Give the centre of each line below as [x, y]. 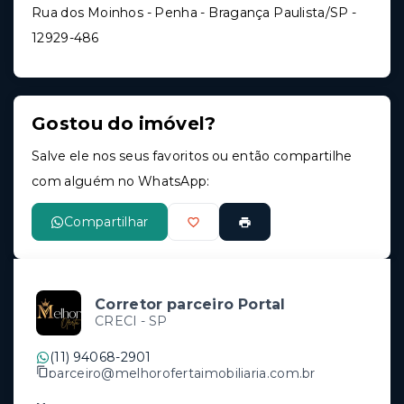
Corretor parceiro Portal [190, 305]
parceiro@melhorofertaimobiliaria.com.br [182, 373]
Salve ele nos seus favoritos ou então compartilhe [192, 156]
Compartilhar [106, 222]
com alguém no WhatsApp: [121, 182]
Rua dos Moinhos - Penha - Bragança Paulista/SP [190, 13]
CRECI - [122, 321]
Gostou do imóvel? [124, 124]
